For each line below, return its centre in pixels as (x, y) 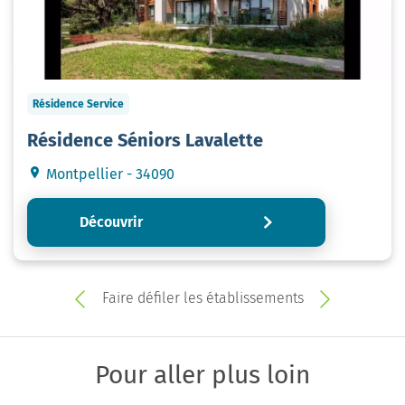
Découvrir (111, 221)
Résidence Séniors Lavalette (145, 140)
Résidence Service (78, 104)
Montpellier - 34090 (108, 174)
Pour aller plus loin (202, 374)
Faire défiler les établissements (202, 297)
